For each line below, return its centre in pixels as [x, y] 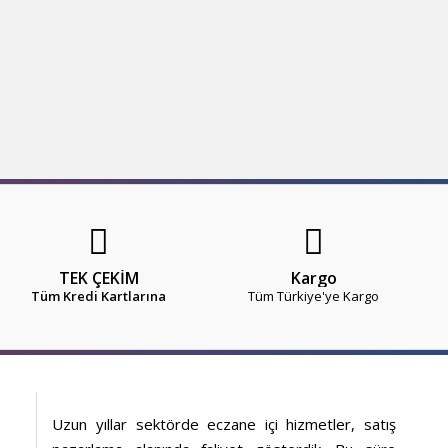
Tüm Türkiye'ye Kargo [313, 296]
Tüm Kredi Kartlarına [98, 296]
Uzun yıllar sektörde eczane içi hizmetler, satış [224, 424]
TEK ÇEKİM [98, 278]
